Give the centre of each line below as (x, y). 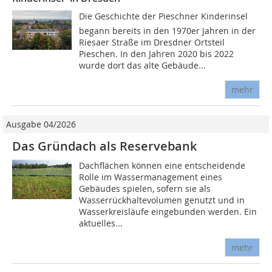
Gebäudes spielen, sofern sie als (145, 188)
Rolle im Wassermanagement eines (151, 177)
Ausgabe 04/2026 (41, 124)
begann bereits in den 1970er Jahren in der (168, 30)
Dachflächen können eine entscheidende (162, 165)
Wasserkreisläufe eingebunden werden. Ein (168, 211)
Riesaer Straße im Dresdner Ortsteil (152, 42)
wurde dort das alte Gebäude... (143, 65)
